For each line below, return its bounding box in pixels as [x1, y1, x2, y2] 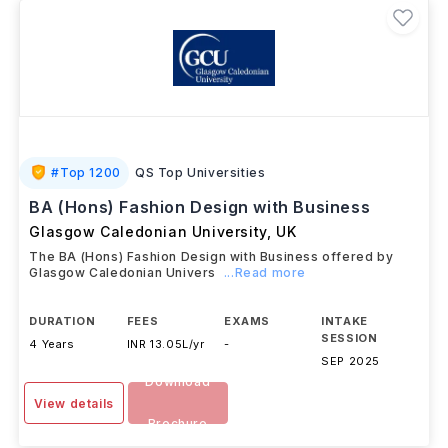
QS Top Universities [134, 165, 266, 180]
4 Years [29, 337, 75, 351]
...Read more [223, 265, 306, 280]
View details [33, 396, 114, 411]
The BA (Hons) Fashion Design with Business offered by [29, 249, 394, 264]
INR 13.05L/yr [126, 337, 205, 351]
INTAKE [321, 314, 368, 328]
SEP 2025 [321, 354, 381, 368]
